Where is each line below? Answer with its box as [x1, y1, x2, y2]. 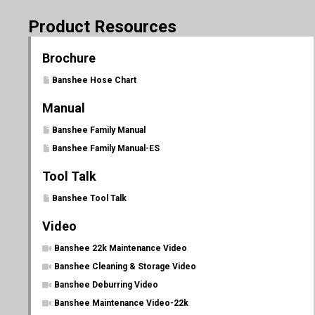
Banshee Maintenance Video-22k [54, 298, 188, 308]
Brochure [42, 51, 96, 65]
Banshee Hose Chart [52, 75, 136, 85]
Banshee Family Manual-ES [52, 143, 160, 153]
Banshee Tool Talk [52, 193, 127, 203]
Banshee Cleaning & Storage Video [54, 262, 196, 271]
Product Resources [28, 17, 176, 37]
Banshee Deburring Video [54, 280, 158, 290]
